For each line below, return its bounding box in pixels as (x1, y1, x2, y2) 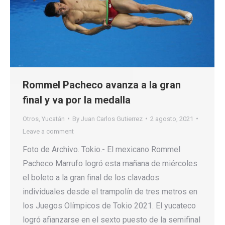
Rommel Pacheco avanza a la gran (23, 78, 181, 91)
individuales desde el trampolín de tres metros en (23, 186, 197, 196)
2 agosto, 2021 (150, 115, 193, 123)
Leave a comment (23, 127, 74, 135)
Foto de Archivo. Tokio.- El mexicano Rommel (23, 144, 180, 154)
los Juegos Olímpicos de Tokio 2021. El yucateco (23, 200, 196, 210)
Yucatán (42, 115, 65, 123)
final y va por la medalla (23, 93, 131, 106)
